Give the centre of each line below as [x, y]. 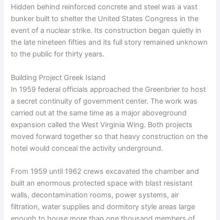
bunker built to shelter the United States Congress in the [105, 19]
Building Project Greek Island [58, 77]
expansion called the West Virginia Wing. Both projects [102, 124]
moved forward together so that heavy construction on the [110, 136]
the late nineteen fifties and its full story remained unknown [110, 42]
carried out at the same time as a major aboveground [99, 113]
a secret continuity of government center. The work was [104, 101]
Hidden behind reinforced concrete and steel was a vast [104, 7]
